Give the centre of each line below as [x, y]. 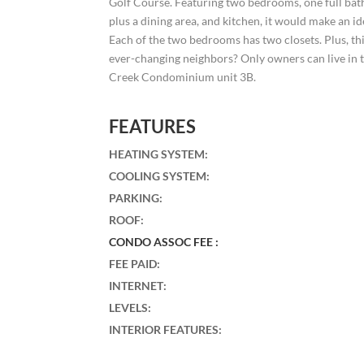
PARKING [134, 197]
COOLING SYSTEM [158, 175]
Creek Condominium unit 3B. [183, 76]
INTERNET [136, 285]
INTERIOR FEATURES [164, 329]
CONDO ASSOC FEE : [164, 241]
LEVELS [129, 307]
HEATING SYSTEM [157, 154]
